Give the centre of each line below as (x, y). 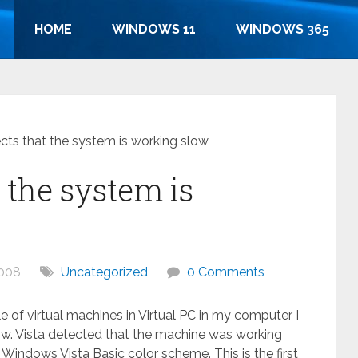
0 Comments (226, 272)
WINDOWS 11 (154, 29)
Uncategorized (104, 272)
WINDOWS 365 (282, 29)
